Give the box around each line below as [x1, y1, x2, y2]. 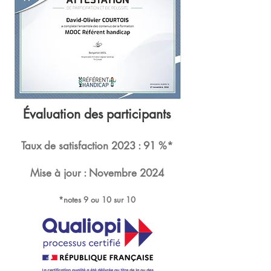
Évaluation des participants [23, 106, 171, 122]
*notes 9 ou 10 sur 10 [58, 194, 135, 205]
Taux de [21, 139, 59, 152]
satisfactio [58, 139, 103, 152]
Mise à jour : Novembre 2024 [30, 166, 164, 180]
